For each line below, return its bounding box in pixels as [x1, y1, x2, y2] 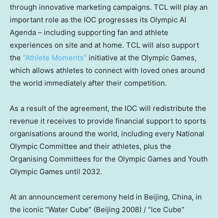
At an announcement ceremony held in [10, 192, 144, 201]
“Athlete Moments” [23, 53, 87, 62]
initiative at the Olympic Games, [87, 53, 197, 62]
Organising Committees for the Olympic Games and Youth [10, 154, 208, 163]
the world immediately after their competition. [10, 78, 169, 88]
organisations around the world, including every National [10, 128, 204, 138]
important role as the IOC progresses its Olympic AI [10, 15, 186, 24]
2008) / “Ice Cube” [120, 204, 184, 214]
